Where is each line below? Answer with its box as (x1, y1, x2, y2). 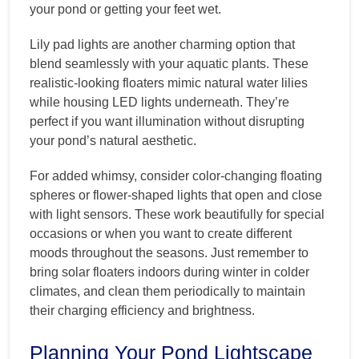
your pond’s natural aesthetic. (30, 134, 196, 148)
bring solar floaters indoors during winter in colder (30, 265, 309, 280)
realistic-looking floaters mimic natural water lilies (30, 76, 308, 91)
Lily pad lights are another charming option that (30, 38, 295, 52)
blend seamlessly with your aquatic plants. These (30, 57, 309, 71)
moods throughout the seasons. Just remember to (30, 246, 309, 260)
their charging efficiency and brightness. (30, 304, 255, 318)
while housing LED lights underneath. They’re (30, 95, 289, 110)
